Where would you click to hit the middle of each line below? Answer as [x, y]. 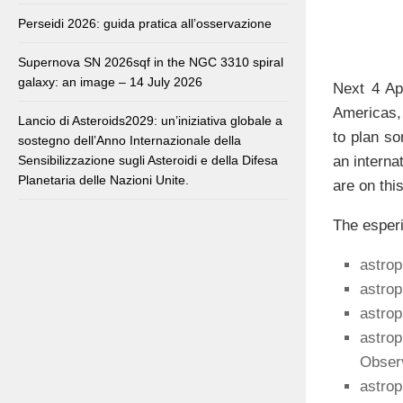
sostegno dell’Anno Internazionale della [130, 141]
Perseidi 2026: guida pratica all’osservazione [145, 24]
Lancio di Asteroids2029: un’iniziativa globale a [150, 121]
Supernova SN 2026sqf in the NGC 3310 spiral [151, 63]
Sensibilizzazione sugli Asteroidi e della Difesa [148, 161]
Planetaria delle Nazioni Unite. [103, 180]
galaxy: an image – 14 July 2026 [110, 82]
